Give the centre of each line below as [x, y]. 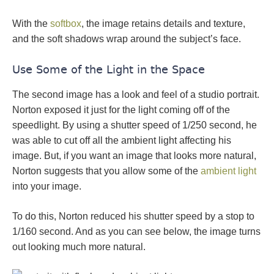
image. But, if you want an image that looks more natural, [134, 155]
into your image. [47, 186]
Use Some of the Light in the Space [109, 69]
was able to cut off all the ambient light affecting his [122, 140]
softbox [66, 23]
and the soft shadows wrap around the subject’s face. [127, 39]
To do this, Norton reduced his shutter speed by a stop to [133, 216]
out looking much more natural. [79, 246]
